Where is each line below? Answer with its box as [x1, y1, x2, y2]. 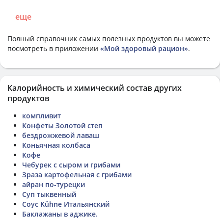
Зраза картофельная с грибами [22, 169, 132, 179]
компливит [22, 110, 61, 120]
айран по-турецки [22, 179, 85, 189]
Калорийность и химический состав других [7, 82, 182, 93]
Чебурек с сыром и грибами [22, 160, 120, 169]
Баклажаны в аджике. [22, 209, 98, 219]
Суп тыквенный [22, 189, 76, 199]
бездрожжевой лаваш [22, 130, 99, 140]
